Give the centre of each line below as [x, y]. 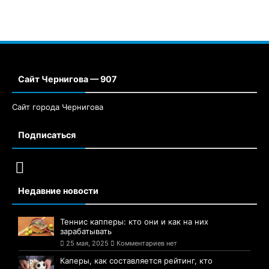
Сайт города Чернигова [58, 107]
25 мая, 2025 [87, 243]
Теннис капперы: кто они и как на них [134, 222]
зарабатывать [86, 231]
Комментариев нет [146, 243]
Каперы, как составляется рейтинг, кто [136, 261]
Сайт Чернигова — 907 [68, 79]
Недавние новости [58, 191]
